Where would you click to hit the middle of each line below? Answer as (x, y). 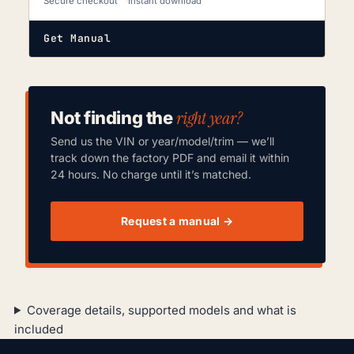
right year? (209, 118)
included (39, 329)
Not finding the (113, 117)
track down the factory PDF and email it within (170, 157)
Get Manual (77, 38)
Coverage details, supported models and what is (161, 310)
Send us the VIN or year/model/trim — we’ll (162, 141)
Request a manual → (177, 220)
